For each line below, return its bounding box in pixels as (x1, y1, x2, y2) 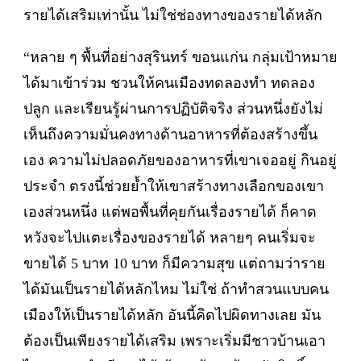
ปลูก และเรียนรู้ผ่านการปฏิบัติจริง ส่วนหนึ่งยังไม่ (23, 100, 323, 117)
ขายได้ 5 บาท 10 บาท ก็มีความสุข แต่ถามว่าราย (23, 255, 326, 272)
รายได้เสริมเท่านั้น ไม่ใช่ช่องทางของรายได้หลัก (23, 6, 322, 23)
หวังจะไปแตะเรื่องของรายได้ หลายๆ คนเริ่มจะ (23, 229, 316, 246)
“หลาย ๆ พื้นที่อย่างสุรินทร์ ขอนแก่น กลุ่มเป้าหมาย (23, 48, 338, 65)
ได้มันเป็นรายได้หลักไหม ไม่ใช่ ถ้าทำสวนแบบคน (23, 280, 329, 297)
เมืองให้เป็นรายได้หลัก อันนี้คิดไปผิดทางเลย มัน (23, 306, 321, 323)
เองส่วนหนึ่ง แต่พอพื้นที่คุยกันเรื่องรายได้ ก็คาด (23, 203, 317, 220)
